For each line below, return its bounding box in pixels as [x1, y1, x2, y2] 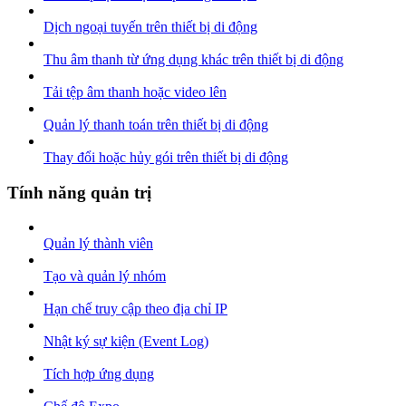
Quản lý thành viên [43, 236, 153, 252]
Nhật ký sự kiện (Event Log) [43, 333, 208, 350]
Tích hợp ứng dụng [43, 366, 154, 382]
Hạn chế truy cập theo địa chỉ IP [43, 301, 227, 317]
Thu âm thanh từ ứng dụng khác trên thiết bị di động [43, 51, 343, 67]
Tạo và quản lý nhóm [43, 268, 166, 285]
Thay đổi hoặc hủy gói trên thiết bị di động [43, 149, 288, 165]
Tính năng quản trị [7, 182, 151, 202]
